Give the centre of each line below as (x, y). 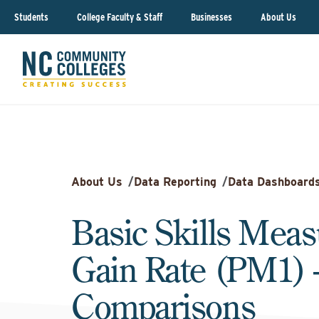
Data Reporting (175, 182)
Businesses (211, 17)
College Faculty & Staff (120, 17)
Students (31, 17)
